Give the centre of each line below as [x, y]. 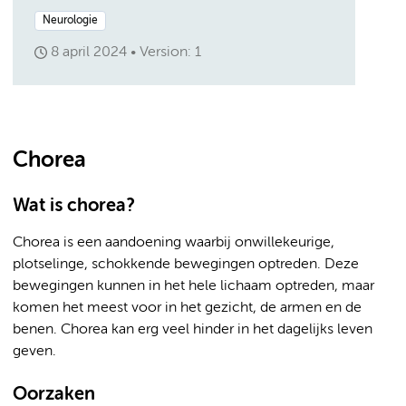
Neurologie [70, 21]
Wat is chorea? [73, 206]
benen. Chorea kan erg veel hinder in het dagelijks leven [193, 330]
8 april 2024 [89, 53]
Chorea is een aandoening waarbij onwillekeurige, [174, 243]
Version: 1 [170, 53]
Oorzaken [54, 395]
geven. [34, 352]
